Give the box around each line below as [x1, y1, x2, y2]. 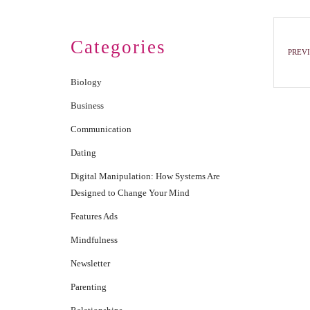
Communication [71, 124, 131, 134]
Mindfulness [71, 235, 118, 245]
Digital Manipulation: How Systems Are [71, 171, 220, 181]
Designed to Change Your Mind [71, 188, 190, 198]
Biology [71, 77, 102, 87]
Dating [71, 147, 96, 158]
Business [71, 100, 104, 111]
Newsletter [71, 258, 110, 268]
